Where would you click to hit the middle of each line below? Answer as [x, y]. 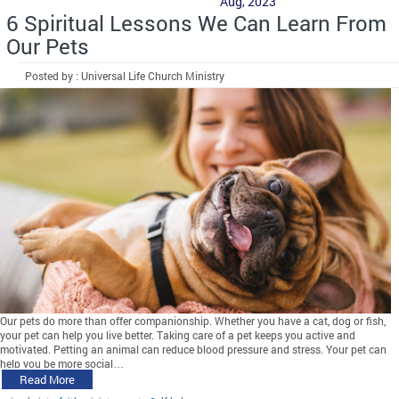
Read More [47, 380]
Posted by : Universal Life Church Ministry [125, 76]
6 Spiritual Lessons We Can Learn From [196, 24]
